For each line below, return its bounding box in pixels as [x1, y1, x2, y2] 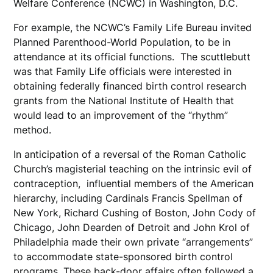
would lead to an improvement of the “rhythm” [13, 108, 229, 121]
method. [13, 123, 55, 136]
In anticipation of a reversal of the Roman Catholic [13, 147, 247, 160]
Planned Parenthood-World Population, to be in [13, 35, 231, 48]
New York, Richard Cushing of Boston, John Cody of [13, 206, 257, 219]
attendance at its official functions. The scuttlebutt [13, 50, 251, 63]
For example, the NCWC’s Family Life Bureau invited [13, 21, 252, 34]
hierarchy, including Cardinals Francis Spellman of [13, 191, 243, 204]
